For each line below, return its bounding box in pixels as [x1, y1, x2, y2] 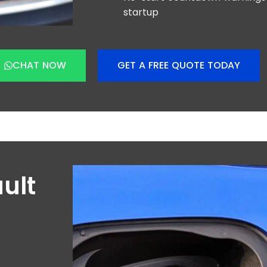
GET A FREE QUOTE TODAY [117, 58, 240, 72]
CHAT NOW [13, 58, 66, 72]
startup [123, 5, 159, 19]
